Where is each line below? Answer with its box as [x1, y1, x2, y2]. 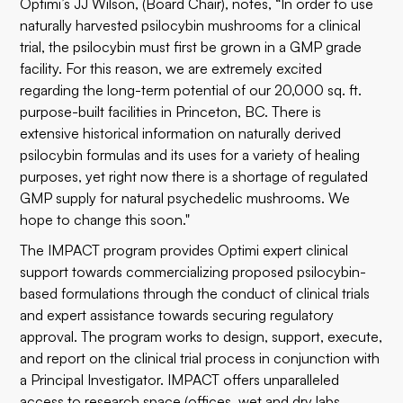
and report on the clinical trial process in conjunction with [20, 349, 381, 367]
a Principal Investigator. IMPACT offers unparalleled [20, 371, 340, 389]
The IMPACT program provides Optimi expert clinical [20, 241, 349, 259]
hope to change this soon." [20, 210, 191, 228]
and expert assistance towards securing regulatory [20, 306, 335, 324]
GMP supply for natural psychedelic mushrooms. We [20, 189, 351, 207]
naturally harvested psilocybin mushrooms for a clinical [20, 16, 362, 34]
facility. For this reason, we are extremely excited [20, 59, 323, 77]
